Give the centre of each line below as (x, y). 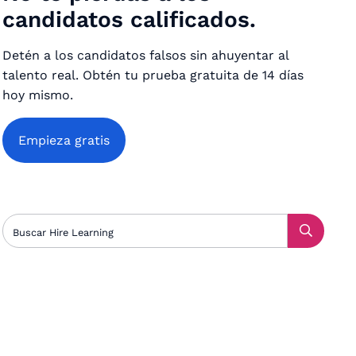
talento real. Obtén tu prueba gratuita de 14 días (153, 75)
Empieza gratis (64, 140)
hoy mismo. (37, 95)
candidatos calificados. (129, 19)
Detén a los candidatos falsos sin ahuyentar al (145, 55)
